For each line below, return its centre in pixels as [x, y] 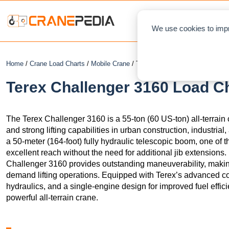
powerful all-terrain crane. [52, 197]
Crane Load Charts [57, 64]
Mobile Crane [110, 64]
